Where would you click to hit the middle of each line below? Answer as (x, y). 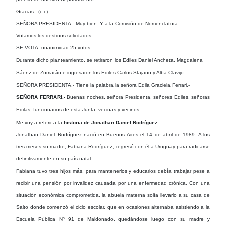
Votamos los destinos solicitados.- (55, 35)
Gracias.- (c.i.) (32, 11)
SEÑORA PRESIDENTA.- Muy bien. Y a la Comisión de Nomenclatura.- (98, 23)
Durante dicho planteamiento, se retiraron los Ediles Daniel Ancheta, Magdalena (109, 60)
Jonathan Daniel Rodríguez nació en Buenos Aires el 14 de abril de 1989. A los (113, 134)
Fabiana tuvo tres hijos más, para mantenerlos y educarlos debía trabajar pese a (113, 171)
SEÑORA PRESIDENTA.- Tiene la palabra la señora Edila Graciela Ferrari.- (103, 85)
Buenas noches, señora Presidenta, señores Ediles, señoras (138, 97)
